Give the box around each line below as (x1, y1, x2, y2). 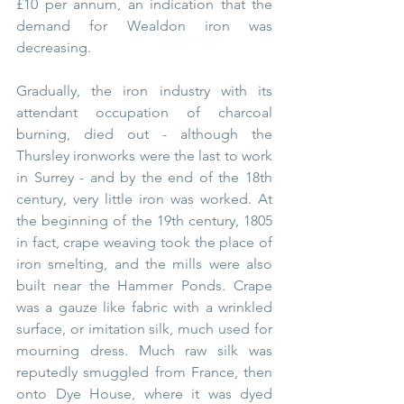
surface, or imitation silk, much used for (16, 319, 272, 337)
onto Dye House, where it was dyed (16, 384, 272, 402)
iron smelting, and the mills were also (16, 254, 272, 272)
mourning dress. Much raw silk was (16, 341, 272, 359)
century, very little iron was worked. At (16, 189, 272, 207)
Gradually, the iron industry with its (16, 81, 272, 99)
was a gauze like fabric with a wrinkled (16, 298, 272, 316)
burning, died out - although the (16, 124, 272, 142)
